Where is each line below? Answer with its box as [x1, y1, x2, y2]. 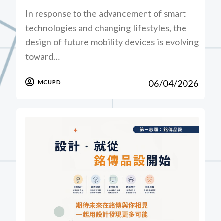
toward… [25, 50, 60, 62]
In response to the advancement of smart [25, 7, 186, 19]
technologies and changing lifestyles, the [25, 22, 187, 33]
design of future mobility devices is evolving [25, 36, 199, 47]
